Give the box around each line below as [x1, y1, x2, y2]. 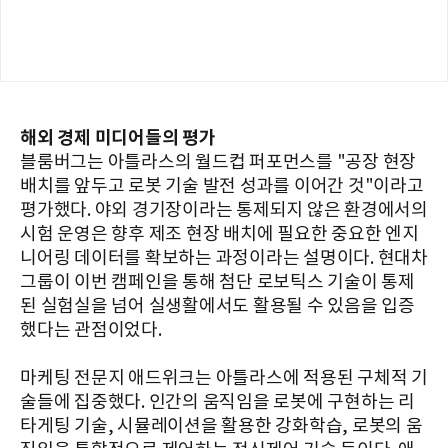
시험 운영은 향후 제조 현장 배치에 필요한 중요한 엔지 [20, 224, 419, 246]
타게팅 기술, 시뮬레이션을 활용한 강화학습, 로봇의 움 [20, 416, 423, 438]
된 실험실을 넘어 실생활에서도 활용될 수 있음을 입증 [20, 296, 415, 318]
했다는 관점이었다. [20, 320, 162, 342]
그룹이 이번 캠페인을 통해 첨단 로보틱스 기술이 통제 [20, 272, 415, 294]
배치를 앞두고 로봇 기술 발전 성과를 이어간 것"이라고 [20, 176, 424, 198]
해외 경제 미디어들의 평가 [20, 127, 216, 150]
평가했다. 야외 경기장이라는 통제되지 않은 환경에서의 [20, 200, 428, 222]
